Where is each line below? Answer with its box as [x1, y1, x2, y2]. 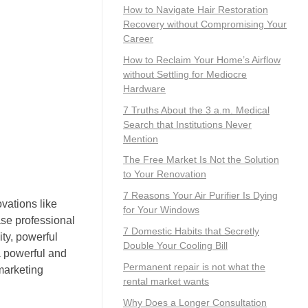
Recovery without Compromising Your [123, 18, 287, 30]
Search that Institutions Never [123, 118, 252, 130]
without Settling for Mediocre [123, 68, 247, 80]
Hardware [123, 82, 166, 94]
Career [123, 32, 153, 44]
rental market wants [123, 275, 209, 287]
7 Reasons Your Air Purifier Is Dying [123, 190, 278, 201]
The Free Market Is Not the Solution [123, 154, 279, 166]
